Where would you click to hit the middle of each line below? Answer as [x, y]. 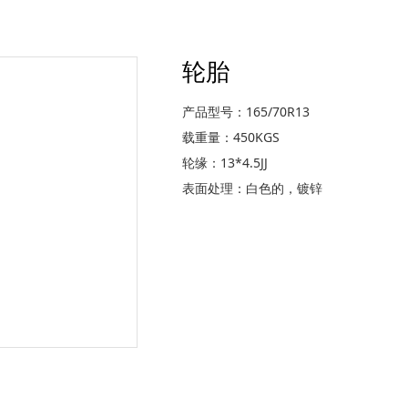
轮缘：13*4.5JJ [224, 162]
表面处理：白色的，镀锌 [252, 188]
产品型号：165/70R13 [245, 111]
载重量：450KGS [230, 137]
